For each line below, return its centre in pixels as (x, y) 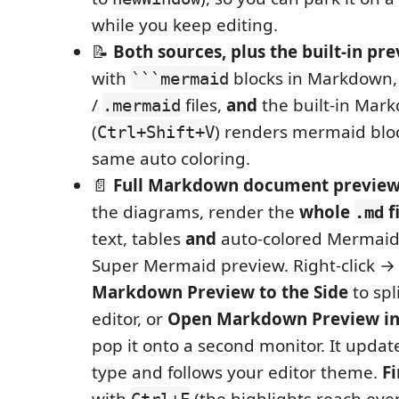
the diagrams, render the (195, 212)
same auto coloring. (171, 158)
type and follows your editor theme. (237, 372)
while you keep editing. (185, 24)
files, (204, 105)
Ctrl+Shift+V (156, 131)
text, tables (138, 238)
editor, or (130, 318)
